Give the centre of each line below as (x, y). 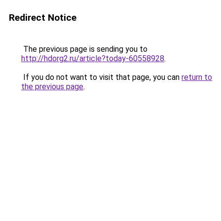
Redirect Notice (43, 18)
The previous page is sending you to (84, 49)
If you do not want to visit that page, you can (101, 77)
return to (197, 77)
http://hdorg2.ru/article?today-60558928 (93, 58)
